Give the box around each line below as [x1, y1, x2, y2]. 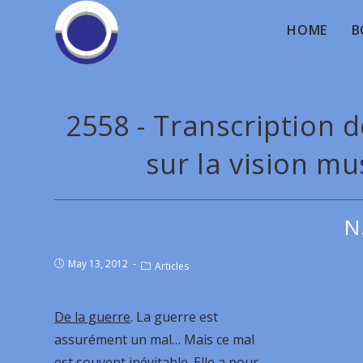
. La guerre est [130, 308, 219, 326]
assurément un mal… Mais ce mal [54, 331, 255, 348]
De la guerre [54, 308, 131, 326]
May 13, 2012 [68, 257, 129, 271]
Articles [155, 259, 190, 273]
